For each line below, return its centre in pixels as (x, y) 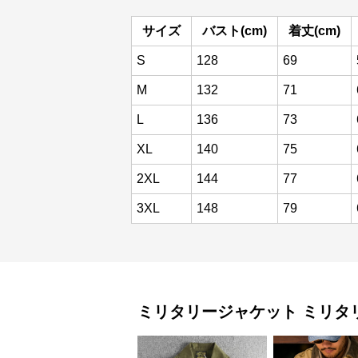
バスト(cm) (235, 31)
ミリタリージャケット (217, 312)
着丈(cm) (314, 31)
